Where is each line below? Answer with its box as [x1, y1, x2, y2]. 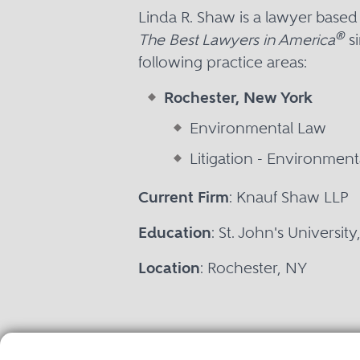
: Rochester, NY [200, 259, 307, 277]
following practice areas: [138, 53, 307, 72]
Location [138, 259, 200, 277]
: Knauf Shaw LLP [229, 188, 349, 207]
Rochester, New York [164, 88, 313, 107]
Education [138, 223, 211, 242]
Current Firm [138, 188, 229, 207]
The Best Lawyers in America [138, 31, 335, 49]
